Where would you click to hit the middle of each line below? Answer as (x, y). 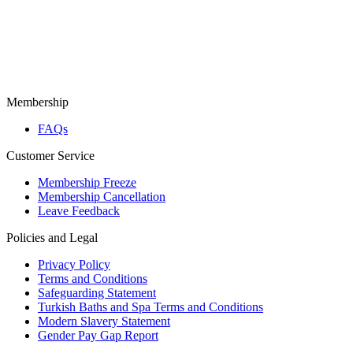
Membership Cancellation (102, 196)
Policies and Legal (52, 237)
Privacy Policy (74, 264)
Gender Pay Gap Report (98, 335)
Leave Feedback (79, 210)
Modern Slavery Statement (104, 321)
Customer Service (50, 155)
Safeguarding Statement (97, 292)
